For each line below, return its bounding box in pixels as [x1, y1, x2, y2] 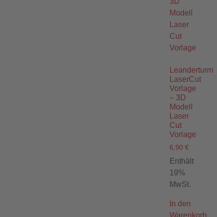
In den [170, 200, 191, 208]
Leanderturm [170, 65, 213, 74]
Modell [170, 102, 193, 111]
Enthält [170, 157, 194, 166]
